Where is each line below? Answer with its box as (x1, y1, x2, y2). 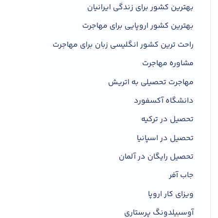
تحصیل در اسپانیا (137, 132, 194, 145)
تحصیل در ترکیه (141, 113, 194, 126)
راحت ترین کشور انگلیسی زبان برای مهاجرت (53, 38, 194, 51)
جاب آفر (169, 169, 194, 182)
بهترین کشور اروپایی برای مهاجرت (82, 20, 194, 33)
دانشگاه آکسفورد (134, 94, 194, 107)
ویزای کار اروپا (148, 188, 194, 200)
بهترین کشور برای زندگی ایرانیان (87, 1, 194, 14)
